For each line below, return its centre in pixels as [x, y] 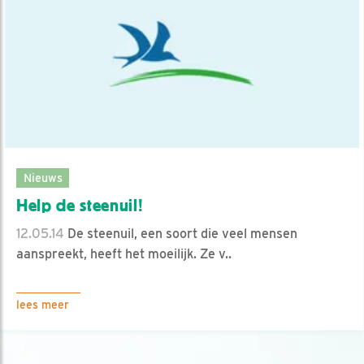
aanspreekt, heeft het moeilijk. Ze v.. [124, 253]
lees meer [43, 304]
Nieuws [43, 177]
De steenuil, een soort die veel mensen [181, 233]
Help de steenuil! [80, 205]
